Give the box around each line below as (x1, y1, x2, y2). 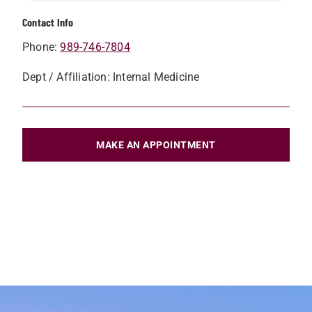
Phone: (22, 40, 61, 54)
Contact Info (22, 15, 74, 29)
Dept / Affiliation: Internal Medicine (22, 70, 200, 84)
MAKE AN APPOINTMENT (96, 139, 216, 150)
